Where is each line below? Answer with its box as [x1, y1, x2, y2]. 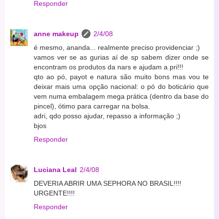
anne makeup [34, 29, 79, 38]
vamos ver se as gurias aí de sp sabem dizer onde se [34, 53, 209, 61]
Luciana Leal [34, 165, 77, 174]
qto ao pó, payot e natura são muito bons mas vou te [34, 72, 209, 81]
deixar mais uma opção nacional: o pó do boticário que [34, 82, 209, 90]
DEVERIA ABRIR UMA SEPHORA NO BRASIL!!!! [34, 179, 181, 187]
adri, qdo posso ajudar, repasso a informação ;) [34, 111, 180, 120]
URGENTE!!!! [34, 189, 75, 197]
